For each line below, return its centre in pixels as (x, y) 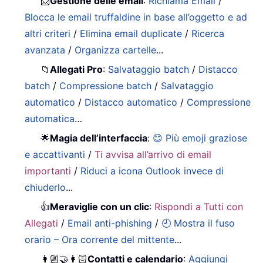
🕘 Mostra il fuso (198, 223)
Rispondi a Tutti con (199, 206)
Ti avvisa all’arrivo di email (153, 154)
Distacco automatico (131, 102)
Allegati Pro (77, 69)
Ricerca (208, 33)
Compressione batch (106, 85)
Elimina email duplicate (131, 33)
